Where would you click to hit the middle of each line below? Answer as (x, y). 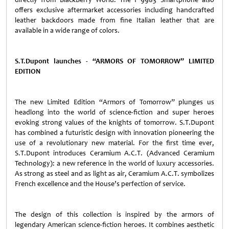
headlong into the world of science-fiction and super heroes (114, 112)
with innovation (142, 133)
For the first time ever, (176, 143)
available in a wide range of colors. (67, 30)
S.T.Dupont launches (48, 61)
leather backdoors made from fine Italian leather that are (114, 20)
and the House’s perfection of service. (128, 184)
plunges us (196, 102)
